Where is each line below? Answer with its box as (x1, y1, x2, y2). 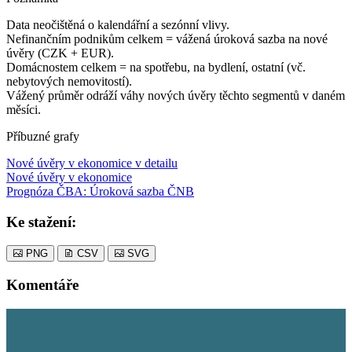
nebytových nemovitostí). (6, 74, 132, 88)
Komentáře (6, 277, 79, 293)
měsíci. (6, 102, 41, 116)
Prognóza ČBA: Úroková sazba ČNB (6, 184, 194, 198)
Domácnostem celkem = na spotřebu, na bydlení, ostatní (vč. (6, 60, 306, 74)
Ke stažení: (6, 213, 76, 230)
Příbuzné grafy (6, 129, 79, 143)
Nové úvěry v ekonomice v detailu (6, 156, 178, 170)
